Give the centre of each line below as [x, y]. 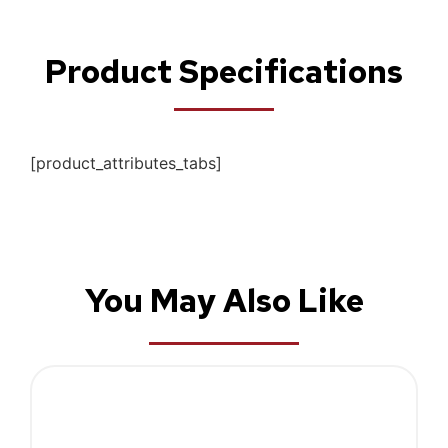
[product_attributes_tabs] [126, 163]
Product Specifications [224, 72]
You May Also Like [224, 301]
